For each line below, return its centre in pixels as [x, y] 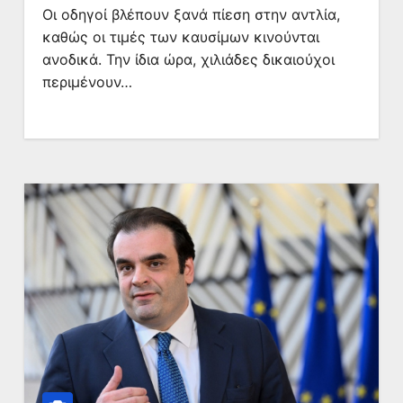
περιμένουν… [87, 82]
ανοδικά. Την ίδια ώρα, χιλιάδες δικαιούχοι [188, 59]
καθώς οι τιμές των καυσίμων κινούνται [180, 37]
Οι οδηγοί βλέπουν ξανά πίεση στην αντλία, [191, 14]
